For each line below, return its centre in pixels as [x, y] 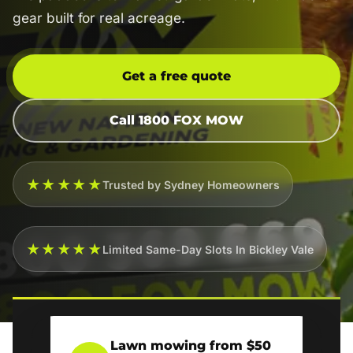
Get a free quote [176, 76]
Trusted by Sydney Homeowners [191, 184]
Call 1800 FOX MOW [176, 120]
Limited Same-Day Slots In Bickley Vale [208, 249]
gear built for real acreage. [99, 18]
